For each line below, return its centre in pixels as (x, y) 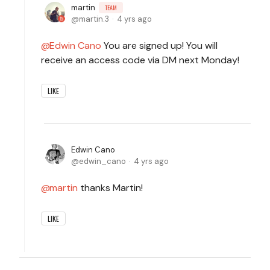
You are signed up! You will (159, 45)
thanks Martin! (110, 187)
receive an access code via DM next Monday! (140, 60)
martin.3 (94, 19)
